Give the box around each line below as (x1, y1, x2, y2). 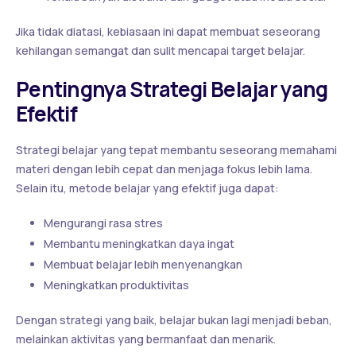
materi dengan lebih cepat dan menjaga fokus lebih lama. (16, 161, 312, 176)
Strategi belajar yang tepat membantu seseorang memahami (16, 141, 337, 157)
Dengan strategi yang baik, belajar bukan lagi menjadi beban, (16, 312, 332, 328)
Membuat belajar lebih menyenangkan (44, 257, 242, 273)
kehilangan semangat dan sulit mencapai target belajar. (16, 42, 305, 58)
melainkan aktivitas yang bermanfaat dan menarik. (16, 331, 276, 347)
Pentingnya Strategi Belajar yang (16, 74, 328, 103)
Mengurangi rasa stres (44, 215, 163, 230)
